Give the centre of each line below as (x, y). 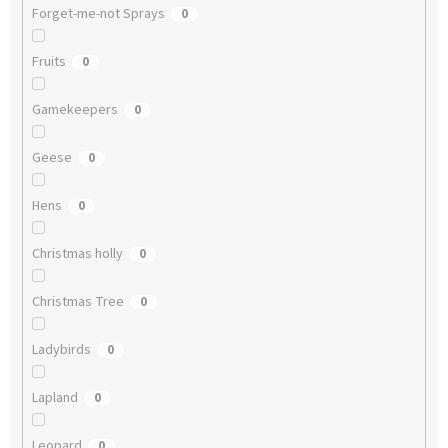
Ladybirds (61, 350)
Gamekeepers (74, 110)
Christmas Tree (77, 302)
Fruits (48, 62)
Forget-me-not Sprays (98, 14)
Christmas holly (77, 254)
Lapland (54, 398)
